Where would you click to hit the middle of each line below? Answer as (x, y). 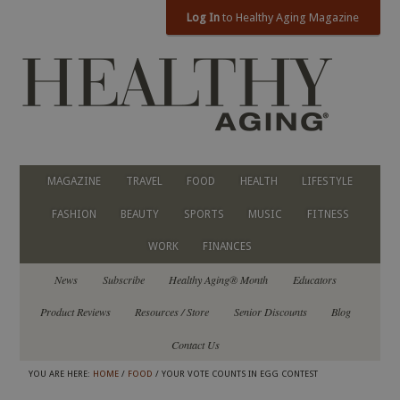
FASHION (74, 214)
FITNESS (328, 214)
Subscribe (123, 279)
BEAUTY (140, 214)
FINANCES (228, 247)
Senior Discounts (270, 312)
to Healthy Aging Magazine (290, 17)
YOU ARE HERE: (61, 373)
